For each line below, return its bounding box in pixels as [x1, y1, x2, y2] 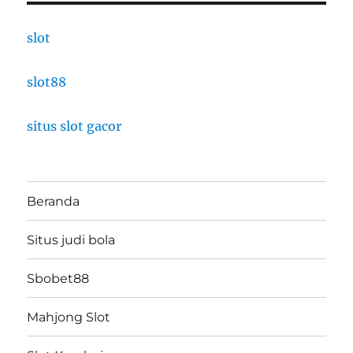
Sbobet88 [27, 270, 90, 286]
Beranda [27, 193, 80, 209]
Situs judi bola [27, 232, 116, 247]
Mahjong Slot [27, 309, 111, 325]
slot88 [27, 74, 67, 91]
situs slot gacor [27, 118, 122, 135]
